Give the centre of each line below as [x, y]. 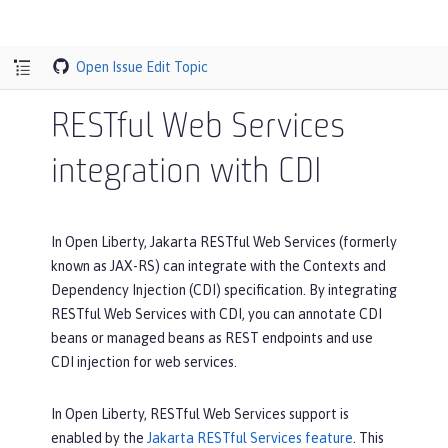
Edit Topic [177, 66]
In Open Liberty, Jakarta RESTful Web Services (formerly [224, 242]
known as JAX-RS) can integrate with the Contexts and [218, 266]
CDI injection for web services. [144, 362]
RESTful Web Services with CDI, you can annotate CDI [216, 314]
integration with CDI [186, 173]
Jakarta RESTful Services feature [250, 438]
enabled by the [99, 438]
